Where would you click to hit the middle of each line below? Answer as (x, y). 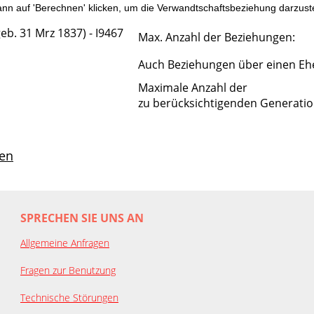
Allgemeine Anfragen (65, 243)
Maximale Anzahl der (193, 87)
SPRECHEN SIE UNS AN (82, 218)
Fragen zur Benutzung (68, 270)
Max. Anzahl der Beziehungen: (217, 37)
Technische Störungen (69, 297)
